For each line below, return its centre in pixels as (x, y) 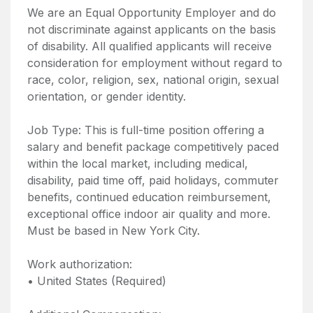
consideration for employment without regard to (155, 63)
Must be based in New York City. (114, 231)
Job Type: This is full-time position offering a (146, 130)
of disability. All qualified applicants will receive (150, 46)
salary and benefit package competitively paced (153, 147)
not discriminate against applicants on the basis (152, 29)
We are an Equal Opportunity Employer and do (152, 13)
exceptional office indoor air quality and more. (149, 214)
